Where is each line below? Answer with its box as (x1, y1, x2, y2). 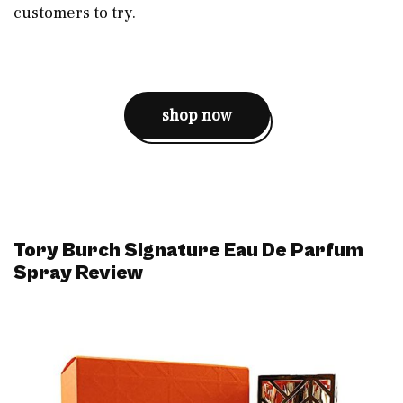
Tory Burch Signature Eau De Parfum (13, 238, 363, 262)
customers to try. (13, 2, 139, 23)
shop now (162, 104, 232, 126)
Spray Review (13, 261, 143, 284)
